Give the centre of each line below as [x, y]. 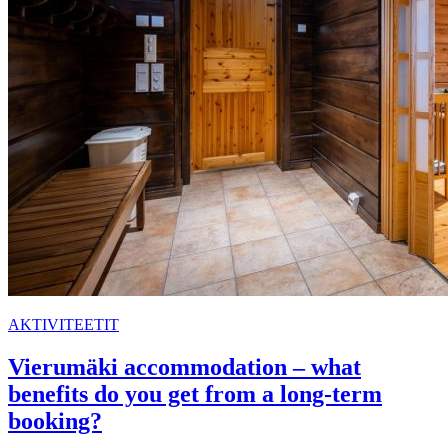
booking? [55, 421]
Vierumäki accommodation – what [184, 367]
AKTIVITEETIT [63, 325]
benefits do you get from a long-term [195, 394]
